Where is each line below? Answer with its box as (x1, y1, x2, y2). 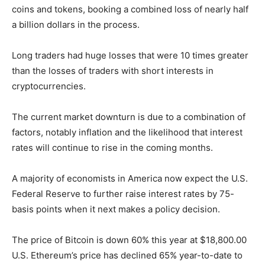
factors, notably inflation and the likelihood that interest (12, 126, 243, 138)
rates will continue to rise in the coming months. (12, 141, 213, 153)
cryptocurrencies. (12, 80, 86, 92)
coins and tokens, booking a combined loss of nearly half (12, 3, 248, 15)
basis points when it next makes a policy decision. (12, 203, 220, 215)
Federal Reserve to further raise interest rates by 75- (12, 188, 234, 199)
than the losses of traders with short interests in (12, 64, 214, 76)
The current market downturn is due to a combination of (12, 111, 245, 122)
